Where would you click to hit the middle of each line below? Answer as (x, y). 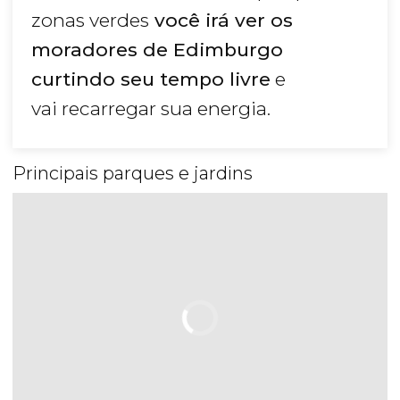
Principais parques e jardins (133, 174)
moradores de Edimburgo (157, 50)
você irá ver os (221, 21)
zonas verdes (90, 21)
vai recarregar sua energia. (153, 109)
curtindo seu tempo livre (151, 79)
